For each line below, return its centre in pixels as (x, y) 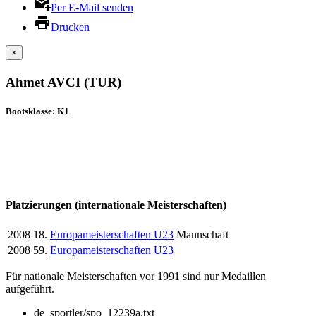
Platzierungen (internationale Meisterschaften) (116, 205)
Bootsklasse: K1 (37, 111)
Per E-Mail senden (92, 7)
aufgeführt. (30, 289)
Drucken (70, 27)
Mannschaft (202, 235)
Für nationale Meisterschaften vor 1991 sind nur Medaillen (136, 276)
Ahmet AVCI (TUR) (63, 83)
